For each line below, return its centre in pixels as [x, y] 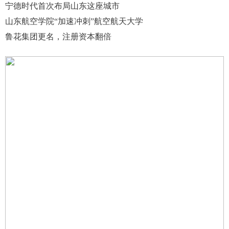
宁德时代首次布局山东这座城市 [62, 6]
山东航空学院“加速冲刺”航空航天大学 [74, 21]
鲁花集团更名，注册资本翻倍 [58, 37]
